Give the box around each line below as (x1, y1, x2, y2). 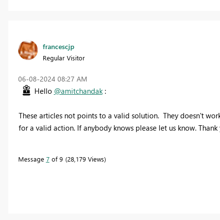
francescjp (42, 41, 74, 51)
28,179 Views (67, 154, 104, 163)
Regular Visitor (42, 53, 85, 62)
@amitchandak (54, 85, 103, 96)
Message (18, 154, 46, 163)
